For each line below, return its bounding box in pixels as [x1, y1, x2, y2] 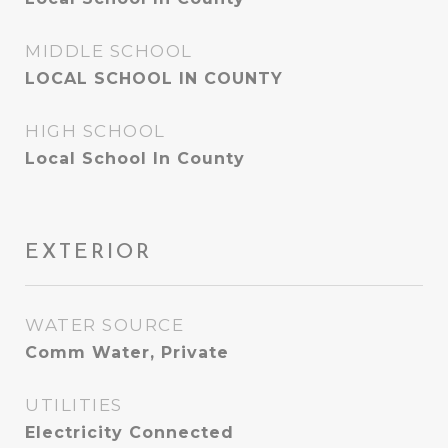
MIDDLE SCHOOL [25, 41, 193, 61]
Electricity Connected [25, 423, 234, 442]
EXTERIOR [25, 235, 152, 266]
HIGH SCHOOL [25, 121, 166, 141]
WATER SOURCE [25, 315, 184, 335]
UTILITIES [25, 395, 123, 415]
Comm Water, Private [25, 343, 229, 362]
